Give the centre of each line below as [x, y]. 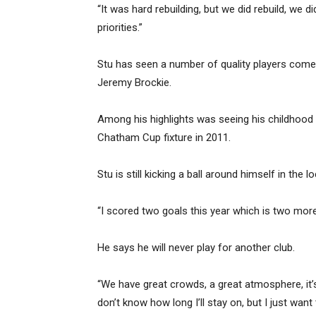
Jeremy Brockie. [134, 82]
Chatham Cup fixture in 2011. [164, 137]
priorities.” [120, 27]
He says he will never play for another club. [196, 247]
